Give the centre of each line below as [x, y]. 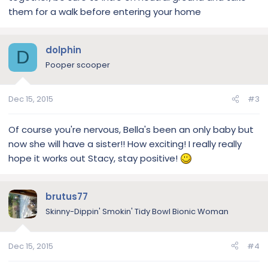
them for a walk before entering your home [105, 11]
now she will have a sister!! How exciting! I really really [125, 144]
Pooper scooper [78, 65]
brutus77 [67, 197]
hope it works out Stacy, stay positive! [94, 158]
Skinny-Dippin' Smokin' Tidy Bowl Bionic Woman [137, 211]
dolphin [63, 50]
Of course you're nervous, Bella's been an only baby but [131, 130]
